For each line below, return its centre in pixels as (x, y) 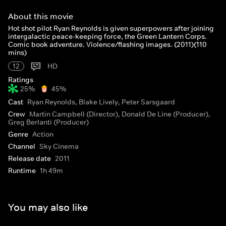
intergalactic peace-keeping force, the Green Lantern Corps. (107, 36)
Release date (30, 158)
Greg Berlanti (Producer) (48, 122)
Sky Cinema (59, 146)
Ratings (21, 80)
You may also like (48, 207)
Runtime (22, 171)
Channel (22, 146)
